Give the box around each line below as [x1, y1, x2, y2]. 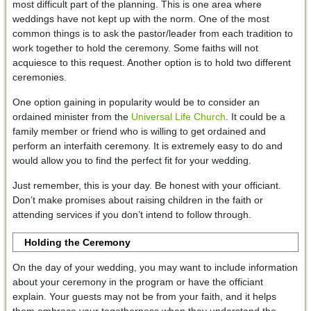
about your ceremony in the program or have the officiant [12, 276, 263, 288]
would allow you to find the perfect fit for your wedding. [12, 155, 251, 167]
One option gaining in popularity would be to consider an [12, 96, 260, 108]
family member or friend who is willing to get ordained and [12, 126, 266, 137]
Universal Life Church [131, 111, 226, 123]
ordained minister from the [12, 111, 131, 123]
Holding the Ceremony [24, 237, 131, 249]
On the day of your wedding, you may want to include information [12, 262, 298, 274]
